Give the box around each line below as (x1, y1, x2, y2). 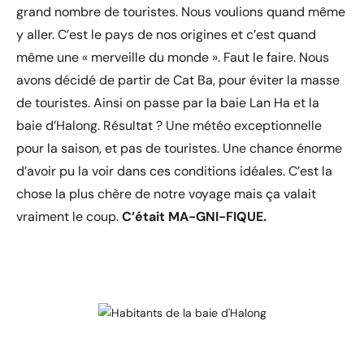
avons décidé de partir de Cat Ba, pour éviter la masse (16, 71, 340, 89)
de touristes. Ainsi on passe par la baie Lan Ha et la (16, 94, 319, 112)
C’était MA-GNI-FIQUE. (122, 208, 270, 226)
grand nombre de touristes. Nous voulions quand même (16, 3, 345, 21)
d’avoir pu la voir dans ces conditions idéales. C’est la (16, 162, 332, 180)
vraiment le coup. (16, 208, 122, 226)
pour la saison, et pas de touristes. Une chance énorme (16, 140, 342, 158)
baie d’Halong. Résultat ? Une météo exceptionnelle (16, 117, 322, 135)
